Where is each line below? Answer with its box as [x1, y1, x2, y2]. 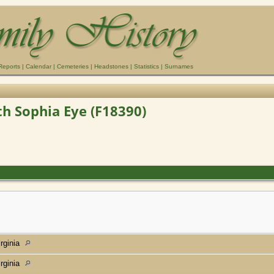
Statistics [134, 63, 159, 70]
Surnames [165, 63, 193, 70]
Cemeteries [57, 63, 89, 70]
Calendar [26, 63, 51, 70]
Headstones [94, 63, 128, 70]
